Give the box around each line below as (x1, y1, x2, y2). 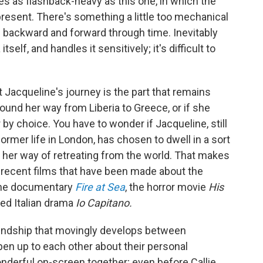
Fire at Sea (75, 180, 125, 193)
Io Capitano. (76, 196, 132, 209)
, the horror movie (125, 180, 208, 193)
